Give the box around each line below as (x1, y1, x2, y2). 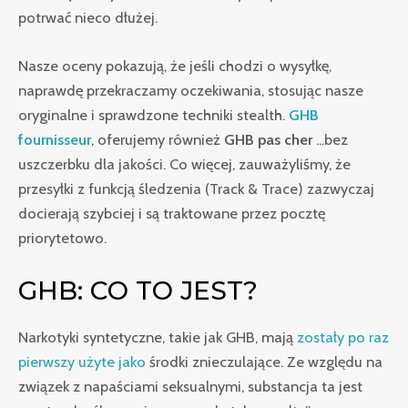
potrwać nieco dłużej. (18, 7, 158, 26)
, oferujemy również (91, 129, 224, 148)
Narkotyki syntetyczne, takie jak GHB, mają (18, 328, 297, 347)
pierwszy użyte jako (18, 352, 146, 372)
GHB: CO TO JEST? (18, 275, 258, 307)
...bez (312, 129, 348, 148)
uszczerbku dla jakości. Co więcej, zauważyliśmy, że (18, 154, 351, 173)
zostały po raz (297, 328, 389, 347)
